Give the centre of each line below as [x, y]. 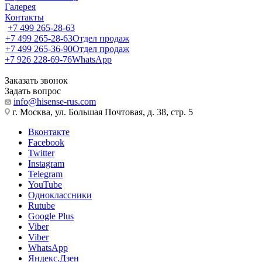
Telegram [45, 174]
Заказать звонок [36, 80]
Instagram [46, 163]
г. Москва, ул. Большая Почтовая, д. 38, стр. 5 [101, 112]
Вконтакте [49, 132]
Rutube [42, 206]
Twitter [41, 153]
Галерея [20, 7]
